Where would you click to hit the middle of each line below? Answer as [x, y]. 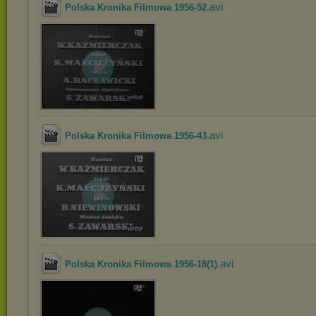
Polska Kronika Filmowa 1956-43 [136, 136]
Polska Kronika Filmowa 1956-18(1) [141, 264]
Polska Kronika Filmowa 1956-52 [136, 7]
